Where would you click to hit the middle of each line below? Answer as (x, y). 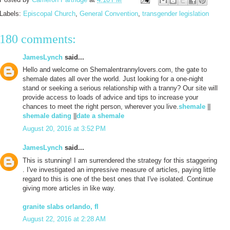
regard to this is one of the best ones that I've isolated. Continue (118, 179)
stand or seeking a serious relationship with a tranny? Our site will (120, 88)
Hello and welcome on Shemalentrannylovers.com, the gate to (115, 70)
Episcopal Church (49, 13)
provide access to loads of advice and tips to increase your (110, 98)
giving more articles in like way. (69, 188)
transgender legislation (176, 13)
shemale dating (47, 116)
